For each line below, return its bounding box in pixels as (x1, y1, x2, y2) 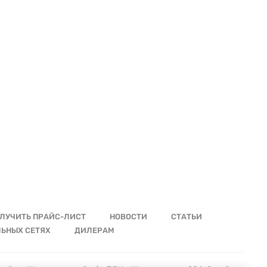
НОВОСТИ (110, 212, 147, 221)
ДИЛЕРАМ (74, 226, 114, 235)
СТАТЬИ (171, 212, 202, 221)
